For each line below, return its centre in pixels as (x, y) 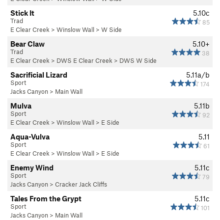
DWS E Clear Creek (84, 61)
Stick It (22, 13)
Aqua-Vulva (30, 137)
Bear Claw (27, 44)
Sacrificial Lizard (39, 75)
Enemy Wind (32, 168)
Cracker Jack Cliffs (81, 184)
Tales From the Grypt (46, 199)
